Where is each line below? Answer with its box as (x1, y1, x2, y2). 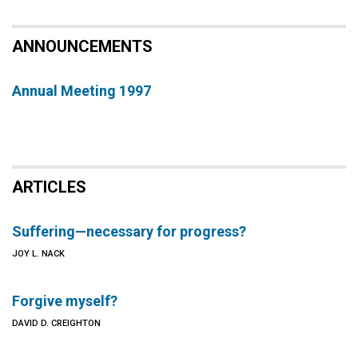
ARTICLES (12, 177, 86, 197)
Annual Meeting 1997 (12, 82, 151, 99)
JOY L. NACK (12, 249, 65, 259)
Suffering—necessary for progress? (12, 223, 246, 240)
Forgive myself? (12, 292, 117, 309)
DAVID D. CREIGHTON (12, 318, 101, 328)
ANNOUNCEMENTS (12, 37, 153, 56)
